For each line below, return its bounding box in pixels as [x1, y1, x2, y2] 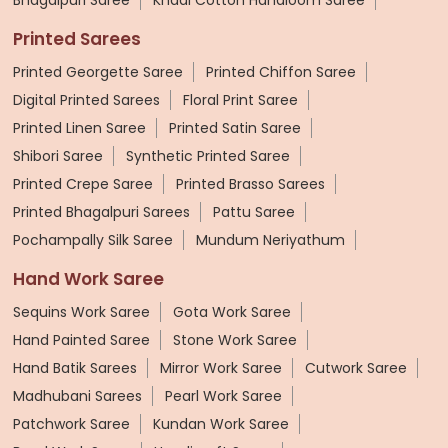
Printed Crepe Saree [13, 173, 153, 194]
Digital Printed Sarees [13, 89, 160, 110]
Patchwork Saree [13, 413, 130, 434]
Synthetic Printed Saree [126, 145, 290, 166]
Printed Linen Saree [13, 117, 146, 138]
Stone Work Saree [173, 329, 297, 350]
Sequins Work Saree [13, 301, 150, 322]
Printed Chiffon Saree [206, 61, 356, 82]
